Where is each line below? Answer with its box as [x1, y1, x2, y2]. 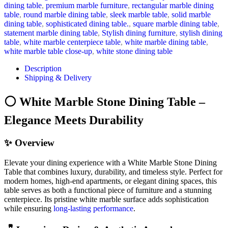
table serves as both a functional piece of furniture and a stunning [4, 185, 212, 194]
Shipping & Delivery [24, 73, 92, 82]
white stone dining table [96, 47, 173, 56]
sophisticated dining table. [46, 19, 129, 28]
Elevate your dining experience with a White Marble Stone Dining [4, 158, 217, 167]
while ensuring [4, 204, 53, 213]
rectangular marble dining [132, 1, 214, 10]
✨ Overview [4, 137, 54, 149]
